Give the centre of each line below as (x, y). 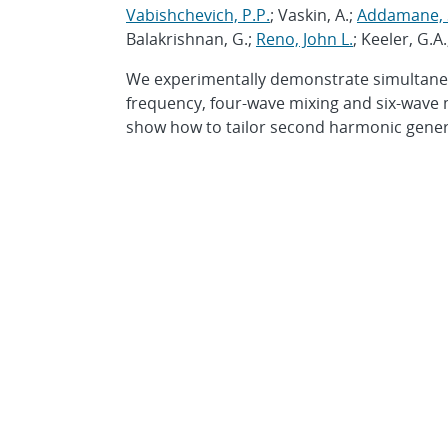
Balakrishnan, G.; (191, 39)
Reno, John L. (304, 39)
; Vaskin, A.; (313, 15)
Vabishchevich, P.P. (198, 15)
